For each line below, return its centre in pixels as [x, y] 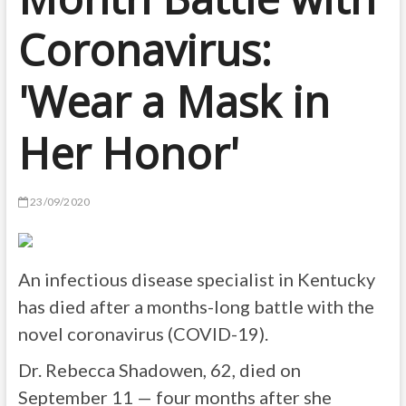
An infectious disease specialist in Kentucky [196, 279]
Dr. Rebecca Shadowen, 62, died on [159, 370]
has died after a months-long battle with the [196, 306]
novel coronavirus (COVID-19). [143, 333]
